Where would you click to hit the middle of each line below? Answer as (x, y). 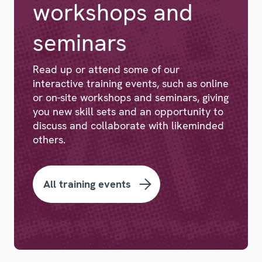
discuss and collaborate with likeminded (128, 126)
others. (49, 140)
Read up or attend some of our (106, 70)
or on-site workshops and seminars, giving (131, 98)
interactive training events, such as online (131, 84)
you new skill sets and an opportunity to (128, 112)
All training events (87, 184)
